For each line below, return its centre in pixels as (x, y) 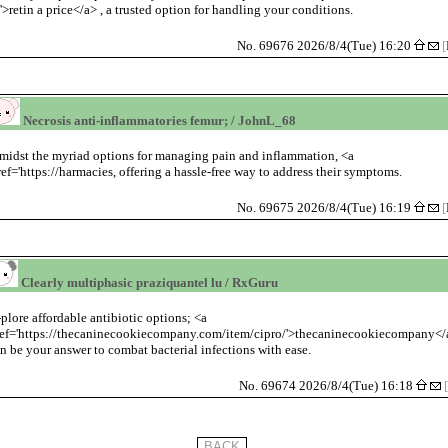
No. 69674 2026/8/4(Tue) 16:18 (327, 385)
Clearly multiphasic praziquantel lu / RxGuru (147, 282)
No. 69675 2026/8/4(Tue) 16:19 (325, 207)
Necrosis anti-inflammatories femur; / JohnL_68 (157, 120)
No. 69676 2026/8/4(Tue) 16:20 (325, 45)
